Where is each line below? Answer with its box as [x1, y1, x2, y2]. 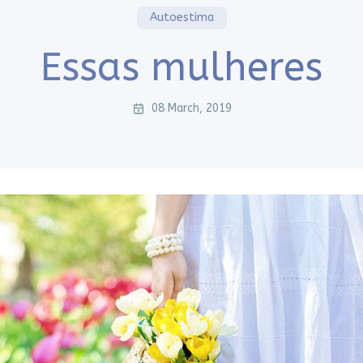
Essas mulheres [41, 45, 322, 91]
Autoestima [149, 11, 214, 24]
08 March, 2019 [151, 101, 232, 115]
